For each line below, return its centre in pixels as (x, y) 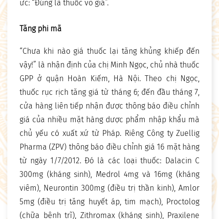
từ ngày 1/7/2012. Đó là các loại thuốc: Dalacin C (109, 161)
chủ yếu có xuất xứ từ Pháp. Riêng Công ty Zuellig (109, 133)
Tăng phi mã (41, 29)
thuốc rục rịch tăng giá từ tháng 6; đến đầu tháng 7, (109, 92)
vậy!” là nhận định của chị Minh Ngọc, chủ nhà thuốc (109, 65)
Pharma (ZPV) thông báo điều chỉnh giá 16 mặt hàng (109, 147)
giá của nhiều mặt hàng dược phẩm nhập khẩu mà (109, 120)
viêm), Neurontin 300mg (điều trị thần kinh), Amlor (109, 188)
